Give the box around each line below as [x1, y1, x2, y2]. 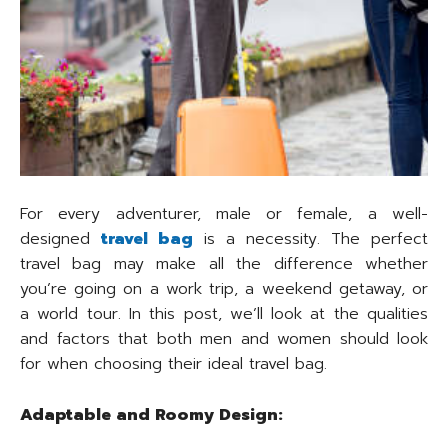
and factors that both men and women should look [20, 327, 428, 352]
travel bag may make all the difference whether [20, 252, 428, 277]
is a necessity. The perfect [193, 227, 428, 252]
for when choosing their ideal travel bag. [20, 352, 327, 377]
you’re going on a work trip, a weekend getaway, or [20, 277, 428, 302]
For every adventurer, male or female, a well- [20, 202, 428, 227]
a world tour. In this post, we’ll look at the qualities [20, 302, 428, 327]
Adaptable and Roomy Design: [20, 403, 283, 428]
